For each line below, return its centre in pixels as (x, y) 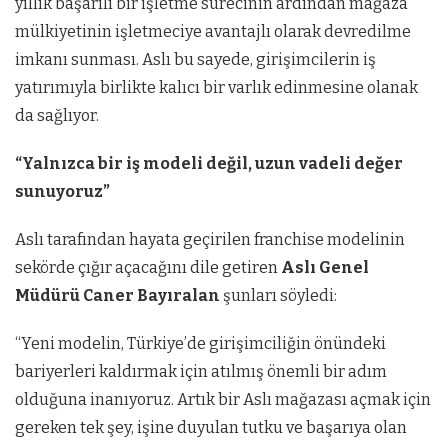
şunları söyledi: (278, 295)
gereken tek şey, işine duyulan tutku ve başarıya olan (211, 427)
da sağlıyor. (58, 115)
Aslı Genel (325, 267)
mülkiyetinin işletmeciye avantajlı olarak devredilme (213, 31)
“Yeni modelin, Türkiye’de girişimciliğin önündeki (200, 343)
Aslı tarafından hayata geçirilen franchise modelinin (210, 239)
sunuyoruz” (62, 191)
